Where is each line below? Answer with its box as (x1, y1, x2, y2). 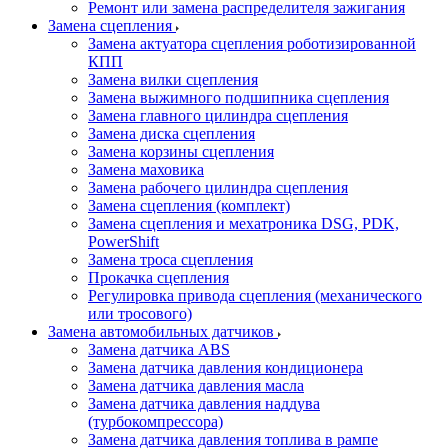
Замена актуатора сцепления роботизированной (88, 35, 416, 52)
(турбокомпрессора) (88, 413, 223, 430)
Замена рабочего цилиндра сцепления (88, 179, 348, 196)
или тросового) (88, 305, 192, 322)
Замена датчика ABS (88, 341, 230, 358)
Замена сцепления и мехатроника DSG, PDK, (88, 215, 399, 232)
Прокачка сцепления (88, 269, 229, 286)
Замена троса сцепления (88, 251, 253, 268)
